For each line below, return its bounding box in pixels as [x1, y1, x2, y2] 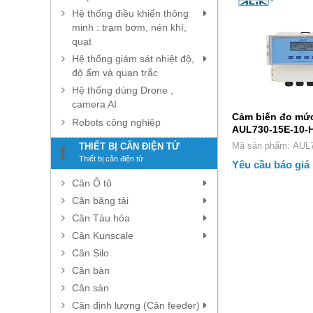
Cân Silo [72, 247, 109, 259]
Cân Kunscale [72, 229, 133, 241]
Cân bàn [72, 264, 110, 276]
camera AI [72, 98, 117, 110]
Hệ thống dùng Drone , [72, 84, 173, 96]
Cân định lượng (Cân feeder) [72, 299, 200, 311]
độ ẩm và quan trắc [72, 66, 158, 78]
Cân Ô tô [72, 177, 112, 189]
